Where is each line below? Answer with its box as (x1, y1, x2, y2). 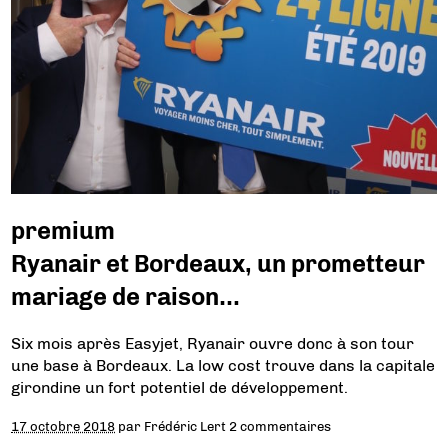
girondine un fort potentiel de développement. (11, 378, 349, 398)
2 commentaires (229, 418, 332, 435)
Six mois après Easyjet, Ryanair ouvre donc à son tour (11, 334, 415, 354)
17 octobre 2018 (11, 418, 116, 435)
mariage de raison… (11, 282, 241, 312)
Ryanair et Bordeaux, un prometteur (11, 249, 426, 279)
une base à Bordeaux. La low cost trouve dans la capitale (11, 356, 436, 376)
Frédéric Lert (144, 418, 227, 435)
